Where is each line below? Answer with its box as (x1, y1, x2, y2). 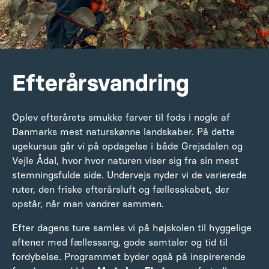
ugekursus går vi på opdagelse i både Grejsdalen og (12, 140, 243, 152)
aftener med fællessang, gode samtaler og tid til (12, 236, 228, 248)
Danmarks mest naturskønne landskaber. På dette (12, 125, 235, 138)
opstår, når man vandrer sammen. (12, 198, 164, 210)
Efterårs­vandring (12, 68, 189, 96)
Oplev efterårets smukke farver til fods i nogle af (12, 111, 230, 123)
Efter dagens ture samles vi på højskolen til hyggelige (12, 222, 252, 234)
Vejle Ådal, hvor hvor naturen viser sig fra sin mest (12, 154, 238, 166)
